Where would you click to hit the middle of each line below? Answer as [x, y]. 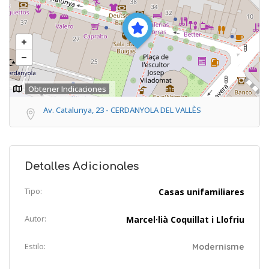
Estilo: [35, 246]
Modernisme [218, 246]
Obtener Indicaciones [67, 89]
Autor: [35, 218]
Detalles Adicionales [82, 166]
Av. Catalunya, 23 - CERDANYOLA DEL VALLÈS [122, 110]
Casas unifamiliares [201, 192]
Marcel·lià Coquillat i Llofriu [185, 219]
